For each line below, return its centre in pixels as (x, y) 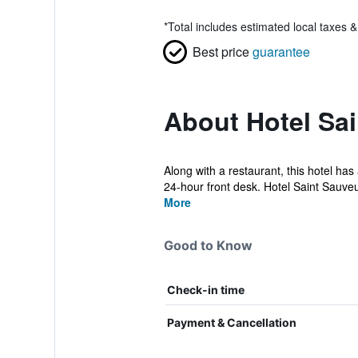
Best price (221, 52)
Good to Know (208, 245)
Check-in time (205, 290)
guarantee (281, 52)
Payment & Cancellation (231, 322)
